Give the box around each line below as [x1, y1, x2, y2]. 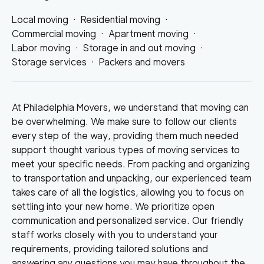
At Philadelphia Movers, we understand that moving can [12, 102, 249, 113]
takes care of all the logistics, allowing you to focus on [12, 187, 244, 198]
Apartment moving [108, 28, 189, 39]
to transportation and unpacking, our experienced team [12, 173, 252, 184]
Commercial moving [12, 28, 96, 39]
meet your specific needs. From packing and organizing [12, 159, 250, 170]
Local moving [12, 14, 68, 25]
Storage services [12, 57, 87, 68]
